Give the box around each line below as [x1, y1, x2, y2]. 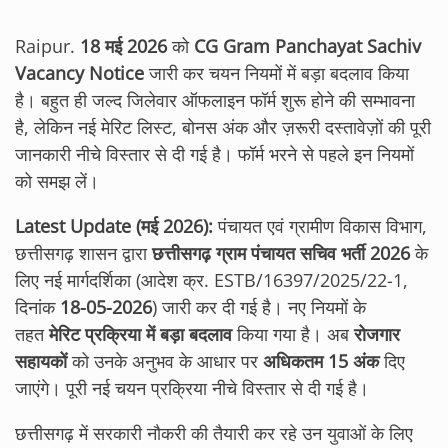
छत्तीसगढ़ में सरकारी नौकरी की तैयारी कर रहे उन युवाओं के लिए [15, 421, 413, 445]
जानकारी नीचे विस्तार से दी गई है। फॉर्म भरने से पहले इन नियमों [15, 142, 414, 166]
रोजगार [354, 322, 400, 346]
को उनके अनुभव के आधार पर [67, 349, 263, 373]
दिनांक [15, 295, 60, 319]
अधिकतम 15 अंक [263, 349, 379, 373]
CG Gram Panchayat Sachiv [194, 34, 421, 58]
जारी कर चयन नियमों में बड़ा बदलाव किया [144, 61, 409, 85]
